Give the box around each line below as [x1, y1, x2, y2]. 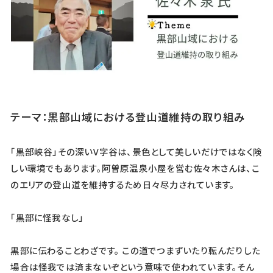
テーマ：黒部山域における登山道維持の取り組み [10, 108, 246, 124]
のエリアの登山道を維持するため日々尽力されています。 [10, 177, 235, 191]
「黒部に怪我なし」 [10, 210, 84, 224]
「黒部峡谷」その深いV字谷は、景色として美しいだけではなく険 [10, 144, 263, 158]
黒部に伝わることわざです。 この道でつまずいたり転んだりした [10, 243, 261, 257]
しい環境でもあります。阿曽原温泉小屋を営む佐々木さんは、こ [10, 161, 260, 174]
